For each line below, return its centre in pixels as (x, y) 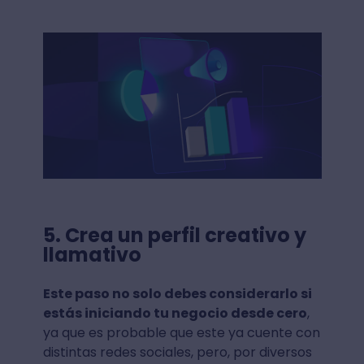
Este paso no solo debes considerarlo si (177, 293)
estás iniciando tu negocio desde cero (175, 313)
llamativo (94, 254)
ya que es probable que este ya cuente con (181, 332)
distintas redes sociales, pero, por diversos (177, 352)
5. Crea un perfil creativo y (174, 235)
